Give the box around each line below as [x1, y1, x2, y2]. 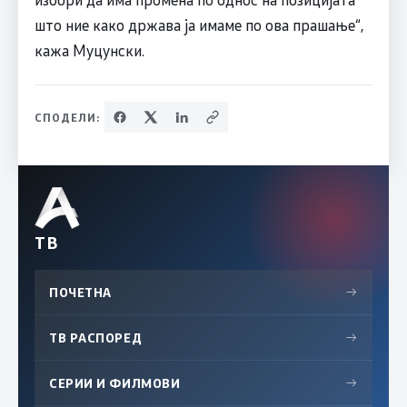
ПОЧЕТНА [49, 283, 112, 301]
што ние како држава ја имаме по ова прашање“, [34, 14, 363, 35]
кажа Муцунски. [34, 39, 144, 60]
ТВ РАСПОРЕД [49, 328, 143, 346]
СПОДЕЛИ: [34, 109, 101, 124]
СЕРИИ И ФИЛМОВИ [49, 373, 181, 392]
